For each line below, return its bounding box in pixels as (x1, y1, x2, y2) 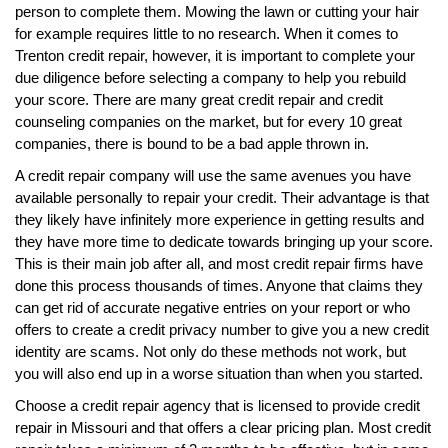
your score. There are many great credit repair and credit (15, 90, 383, 108)
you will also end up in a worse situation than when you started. (15, 364, 423, 382)
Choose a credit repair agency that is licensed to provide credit (15, 396, 420, 414)
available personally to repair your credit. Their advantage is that (15, 188, 429, 206)
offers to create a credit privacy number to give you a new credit (15, 320, 429, 338)
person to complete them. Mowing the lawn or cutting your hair (15, 2, 419, 20)
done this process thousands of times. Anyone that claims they (15, 276, 423, 294)
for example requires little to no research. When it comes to (15, 24, 398, 42)
